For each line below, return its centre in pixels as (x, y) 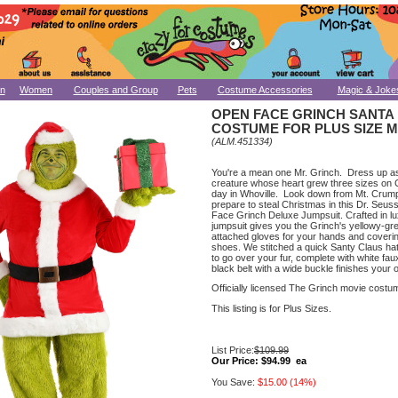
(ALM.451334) (242, 141)
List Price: (233, 350)
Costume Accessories (265, 90)
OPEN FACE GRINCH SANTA (302, 115)
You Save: (233, 382)
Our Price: (235, 360)
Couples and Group (115, 90)
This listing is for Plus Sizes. (271, 308)
